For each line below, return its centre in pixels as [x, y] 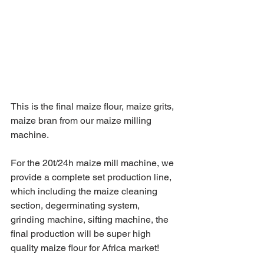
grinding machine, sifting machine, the [91, 220]
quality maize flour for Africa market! [86, 248]
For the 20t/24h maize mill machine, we [93, 163]
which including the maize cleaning [85, 191]
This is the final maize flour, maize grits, [93, 106]
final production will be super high [82, 234]
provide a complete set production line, [92, 177]
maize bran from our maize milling [82, 121]
